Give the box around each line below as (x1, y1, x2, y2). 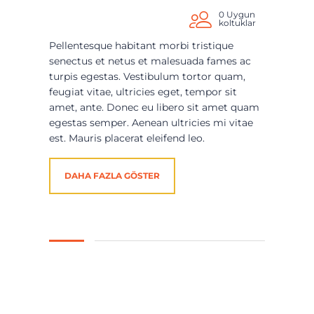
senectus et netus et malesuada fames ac (49, 55, 251, 68)
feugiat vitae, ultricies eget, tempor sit (49, 86, 237, 99)
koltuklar (219, 18, 256, 29)
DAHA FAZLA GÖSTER (64, 170, 160, 182)
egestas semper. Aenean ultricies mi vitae (49, 116, 253, 130)
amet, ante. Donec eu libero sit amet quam (49, 101, 259, 114)
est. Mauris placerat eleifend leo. (49, 132, 205, 145)
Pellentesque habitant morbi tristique (49, 39, 233, 53)
